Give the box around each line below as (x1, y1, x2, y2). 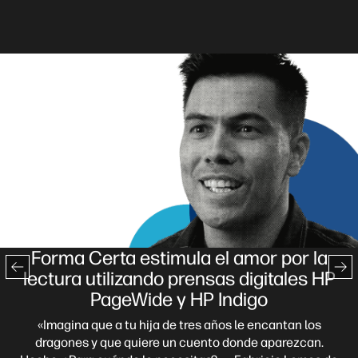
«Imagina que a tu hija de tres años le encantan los (37, 316, 321, 332)
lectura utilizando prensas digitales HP (22, 266, 336, 290)
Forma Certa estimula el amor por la (30, 245, 328, 269)
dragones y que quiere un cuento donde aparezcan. (34, 334, 324, 350)
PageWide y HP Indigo (90, 287, 268, 311)
